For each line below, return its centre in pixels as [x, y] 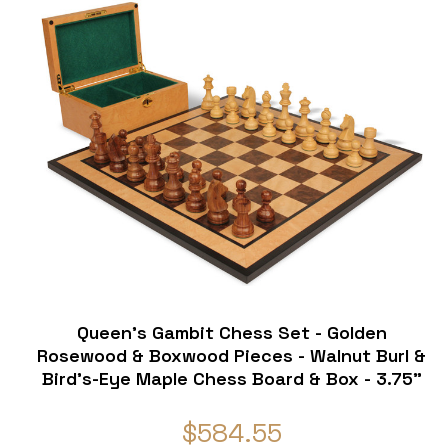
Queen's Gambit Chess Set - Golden [231, 333]
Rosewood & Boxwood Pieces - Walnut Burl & [232, 356]
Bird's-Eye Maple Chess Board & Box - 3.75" [231, 379]
